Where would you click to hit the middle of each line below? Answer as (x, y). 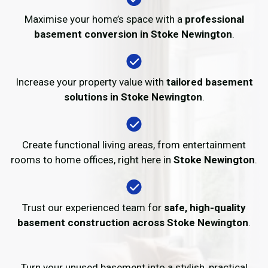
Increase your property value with (91, 82)
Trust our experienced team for (93, 208)
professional (214, 19)
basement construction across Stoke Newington (133, 223)
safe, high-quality (205, 208)
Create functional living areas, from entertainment (134, 145)
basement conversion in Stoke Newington (133, 34)
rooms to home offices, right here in (92, 160)
